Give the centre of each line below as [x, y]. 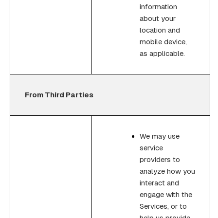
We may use [160, 136]
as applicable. [162, 53]
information [158, 6]
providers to [160, 159]
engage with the [166, 194]
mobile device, [163, 41]
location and [160, 30]
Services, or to [163, 206]
